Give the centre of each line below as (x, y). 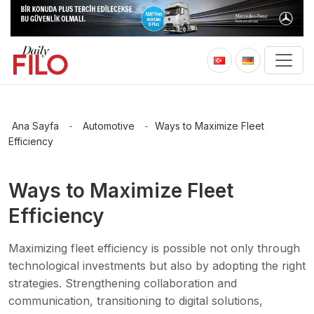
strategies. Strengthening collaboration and (123, 284)
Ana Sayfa (35, 126)
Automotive (109, 126)
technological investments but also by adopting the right (157, 266)
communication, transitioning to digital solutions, (136, 301)
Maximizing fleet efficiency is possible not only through (154, 248)
